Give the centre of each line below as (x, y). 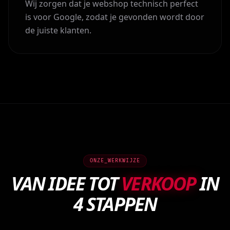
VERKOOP (159, 184)
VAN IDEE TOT (66, 184)
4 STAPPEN (115, 204)
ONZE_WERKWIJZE (115, 161)
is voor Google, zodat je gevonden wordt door (115, 17)
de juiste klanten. (58, 30)
